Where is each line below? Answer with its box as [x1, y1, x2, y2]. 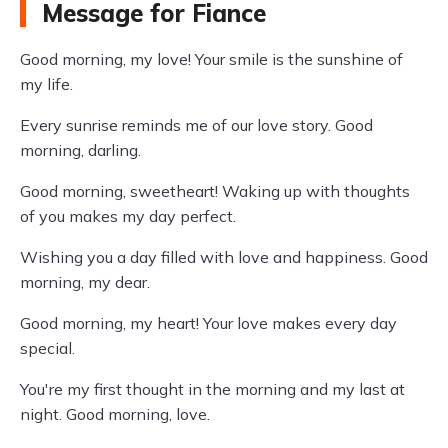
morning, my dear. [20, 272, 150, 292]
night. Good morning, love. [20, 404, 210, 424]
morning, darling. [20, 140, 141, 160]
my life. [20, 74, 73, 94]
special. [20, 338, 75, 358]
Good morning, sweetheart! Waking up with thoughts [20, 181, 410, 201]
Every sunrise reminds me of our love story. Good [20, 115, 373, 135]
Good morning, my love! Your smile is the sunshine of [20, 49, 403, 69]
